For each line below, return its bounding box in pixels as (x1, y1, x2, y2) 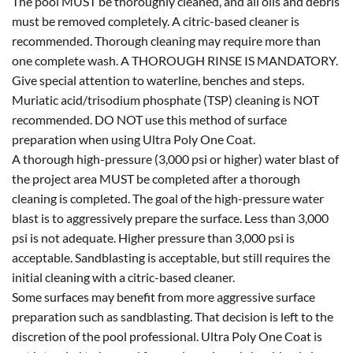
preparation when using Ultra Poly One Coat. (12, 131, 255, 147)
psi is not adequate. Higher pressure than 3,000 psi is (12, 229, 295, 245)
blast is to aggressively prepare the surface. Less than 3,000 (12, 210, 329, 225)
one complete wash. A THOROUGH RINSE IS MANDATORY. (12, 52, 338, 68)
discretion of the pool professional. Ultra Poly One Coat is (12, 328, 322, 344)
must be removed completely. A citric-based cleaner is (12, 13, 299, 28)
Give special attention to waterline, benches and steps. (12, 72, 304, 87)
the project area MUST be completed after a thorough (12, 170, 300, 186)
